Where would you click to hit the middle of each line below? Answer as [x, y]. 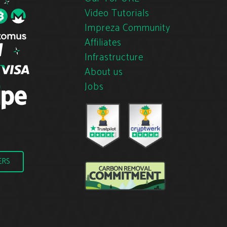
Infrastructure [114, 57]
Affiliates [103, 43]
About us [104, 72]
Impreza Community [128, 28]
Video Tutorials [117, 13]
